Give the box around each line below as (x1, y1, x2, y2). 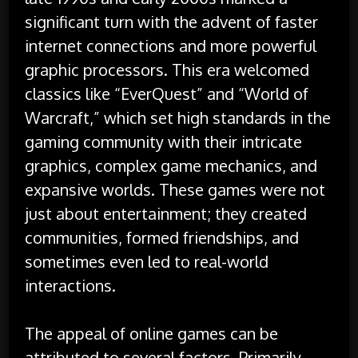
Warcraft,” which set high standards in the (25, 106, 332, 128)
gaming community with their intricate (25, 130, 303, 152)
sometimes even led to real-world (25, 250, 269, 272)
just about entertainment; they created (25, 202, 308, 224)
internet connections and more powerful (25, 34, 317, 56)
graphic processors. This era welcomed (25, 58, 310, 80)
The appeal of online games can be (25, 322, 279, 344)
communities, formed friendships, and (25, 226, 300, 248)
